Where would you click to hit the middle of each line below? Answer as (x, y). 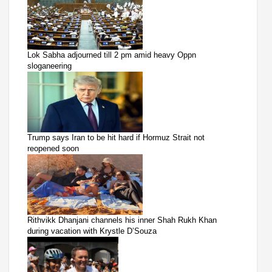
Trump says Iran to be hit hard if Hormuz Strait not (116, 137)
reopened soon (53, 148)
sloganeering (49, 66)
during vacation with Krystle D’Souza (92, 231)
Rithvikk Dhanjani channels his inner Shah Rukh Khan (122, 220)
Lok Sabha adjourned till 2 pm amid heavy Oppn (112, 55)
